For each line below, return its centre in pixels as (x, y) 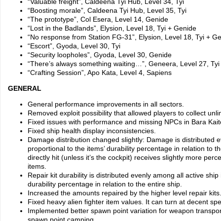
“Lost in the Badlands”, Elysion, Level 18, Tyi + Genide (112, 28)
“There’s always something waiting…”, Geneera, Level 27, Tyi (124, 63)
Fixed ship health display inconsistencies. (92, 130)
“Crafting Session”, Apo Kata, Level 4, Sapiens (100, 72)
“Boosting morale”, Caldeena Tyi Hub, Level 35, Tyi (107, 10)
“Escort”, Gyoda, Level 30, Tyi (74, 46)
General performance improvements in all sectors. (106, 104)
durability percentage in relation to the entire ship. (105, 184)
